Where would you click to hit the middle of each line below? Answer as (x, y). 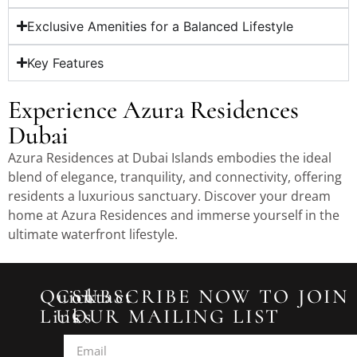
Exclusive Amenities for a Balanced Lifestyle (161, 26)
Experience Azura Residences (153, 109)
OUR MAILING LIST (177, 317)
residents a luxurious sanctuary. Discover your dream (169, 196)
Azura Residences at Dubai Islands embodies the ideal (170, 157)
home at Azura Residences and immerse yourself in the (174, 215)
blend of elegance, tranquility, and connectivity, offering (175, 177)
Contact (95, 297)
